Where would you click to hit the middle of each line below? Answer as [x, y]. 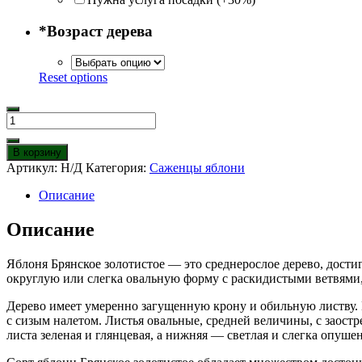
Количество [38, 119]
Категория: [118, 168]
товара [24, 133]
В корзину [37, 153]
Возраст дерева [100, 31]
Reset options [73, 78]
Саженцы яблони [197, 168]
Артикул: [34, 168]
